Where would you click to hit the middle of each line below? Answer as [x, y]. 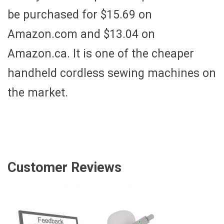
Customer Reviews [64, 167]
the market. [38, 93]
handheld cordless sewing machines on [112, 73]
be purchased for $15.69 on [80, 15]
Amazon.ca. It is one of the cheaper [101, 54]
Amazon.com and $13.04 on [81, 34]
